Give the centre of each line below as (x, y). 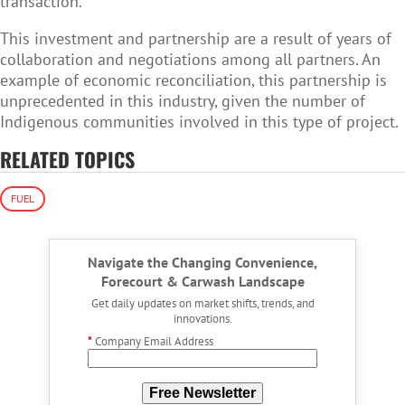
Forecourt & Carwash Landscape (202, 282)
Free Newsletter (202, 393)
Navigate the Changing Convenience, (202, 263)
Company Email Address (154, 341)
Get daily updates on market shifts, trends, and (202, 303)
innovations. (202, 319)
